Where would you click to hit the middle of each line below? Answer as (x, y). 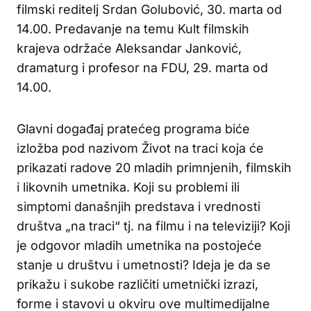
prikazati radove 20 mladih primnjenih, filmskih (154, 167)
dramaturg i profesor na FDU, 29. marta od (142, 67)
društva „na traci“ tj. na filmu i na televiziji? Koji (153, 226)
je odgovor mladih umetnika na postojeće (139, 245)
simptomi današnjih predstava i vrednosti (138, 206)
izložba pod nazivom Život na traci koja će (140, 148)
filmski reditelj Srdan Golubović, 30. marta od (149, 9)
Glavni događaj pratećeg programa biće (133, 128)
